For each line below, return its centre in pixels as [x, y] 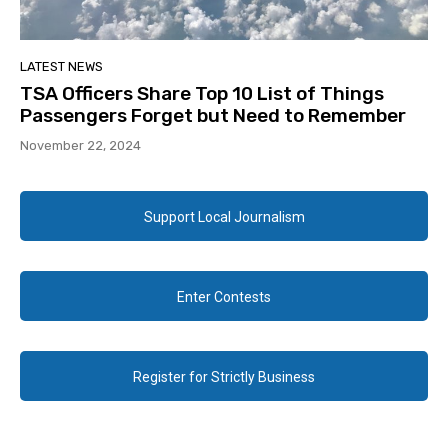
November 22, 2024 [80, 146]
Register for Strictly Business [224, 377]
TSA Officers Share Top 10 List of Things [202, 94]
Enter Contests [224, 297]
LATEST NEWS [61, 67]
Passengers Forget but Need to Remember [213, 116]
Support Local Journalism [224, 217]
